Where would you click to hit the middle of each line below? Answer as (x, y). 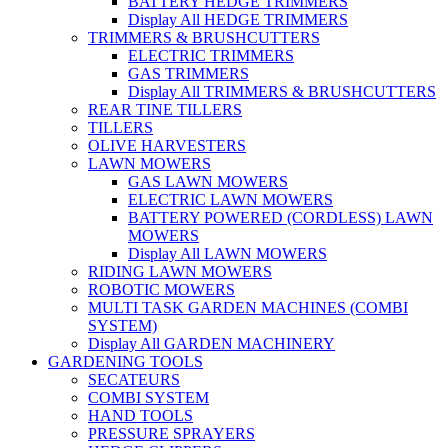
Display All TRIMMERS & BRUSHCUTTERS (282, 91)
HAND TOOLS (140, 415)
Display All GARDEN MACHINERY (211, 343)
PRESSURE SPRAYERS (171, 433)
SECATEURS (134, 379)
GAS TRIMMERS (188, 73)
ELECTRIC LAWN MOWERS (230, 199)
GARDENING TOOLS (125, 361)
